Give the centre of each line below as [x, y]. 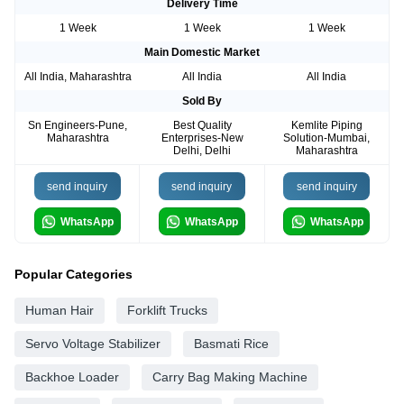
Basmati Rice [231, 344]
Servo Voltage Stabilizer [93, 344]
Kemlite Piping [326, 126]
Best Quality [202, 126]
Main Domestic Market [202, 53]
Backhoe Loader [72, 377]
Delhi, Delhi [202, 151]
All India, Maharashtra [78, 77]
